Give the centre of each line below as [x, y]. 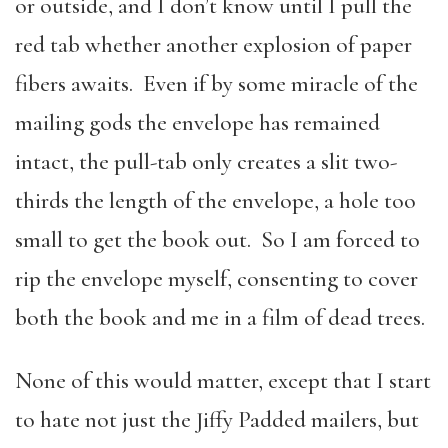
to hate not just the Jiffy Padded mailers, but [217, 419]
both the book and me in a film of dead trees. [220, 317]
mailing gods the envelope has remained [197, 122]
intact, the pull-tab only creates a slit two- [206, 161]
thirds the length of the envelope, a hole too [215, 200]
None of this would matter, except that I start [223, 380]
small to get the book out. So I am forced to [217, 239]
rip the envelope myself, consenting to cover [216, 278]
